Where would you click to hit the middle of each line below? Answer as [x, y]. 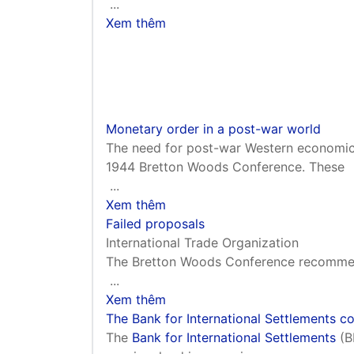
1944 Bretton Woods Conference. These [225, 166]
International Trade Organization [202, 242]
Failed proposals [155, 223]
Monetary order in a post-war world [213, 128]
